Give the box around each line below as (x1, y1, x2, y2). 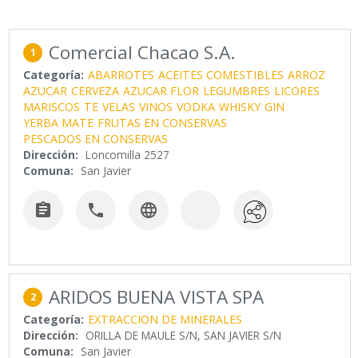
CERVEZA (71, 83, 120, 99)
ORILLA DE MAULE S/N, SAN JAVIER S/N (86, 327, 282, 343)
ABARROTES (88, 67, 155, 83)
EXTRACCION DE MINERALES (88, 311, 243, 327)
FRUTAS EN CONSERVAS (97, 115, 228, 131)
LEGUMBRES (203, 83, 271, 99)
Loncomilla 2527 (86, 147, 170, 163)
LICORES (274, 83, 320, 99)
